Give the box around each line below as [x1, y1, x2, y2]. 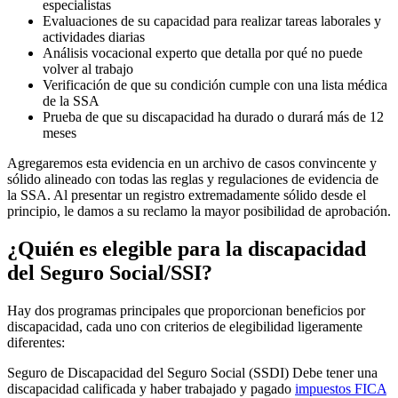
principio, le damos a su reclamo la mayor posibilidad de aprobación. [7, 203, 391, 219]
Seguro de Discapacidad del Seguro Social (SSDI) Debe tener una [7, 365, 378, 380]
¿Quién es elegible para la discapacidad [7, 237, 366, 261]
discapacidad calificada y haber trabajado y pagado [7, 381, 295, 396]
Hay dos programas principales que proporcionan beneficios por [7, 303, 365, 318]
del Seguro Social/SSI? [7, 261, 212, 285]
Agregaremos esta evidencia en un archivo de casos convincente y [7, 155, 377, 171]
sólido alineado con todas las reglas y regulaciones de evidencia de [7, 171, 378, 187]
